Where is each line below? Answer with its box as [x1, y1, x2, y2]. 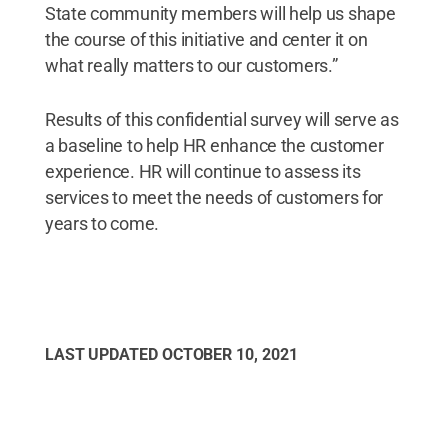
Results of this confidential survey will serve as [44, 108, 399, 130]
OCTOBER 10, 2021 [161, 344, 298, 364]
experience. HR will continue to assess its [44, 160, 361, 182]
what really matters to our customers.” [44, 54, 338, 76]
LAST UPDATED [44, 344, 162, 364]
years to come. [44, 212, 160, 234]
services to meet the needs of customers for [44, 186, 384, 208]
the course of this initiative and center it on [44, 28, 368, 50]
